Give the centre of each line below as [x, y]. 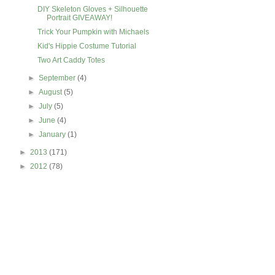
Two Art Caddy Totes [71, 60]
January [53, 134]
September [58, 78]
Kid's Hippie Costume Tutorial [87, 46]
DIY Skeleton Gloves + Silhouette [92, 9]
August [52, 92]
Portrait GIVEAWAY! [79, 17]
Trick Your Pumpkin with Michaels [93, 32]
